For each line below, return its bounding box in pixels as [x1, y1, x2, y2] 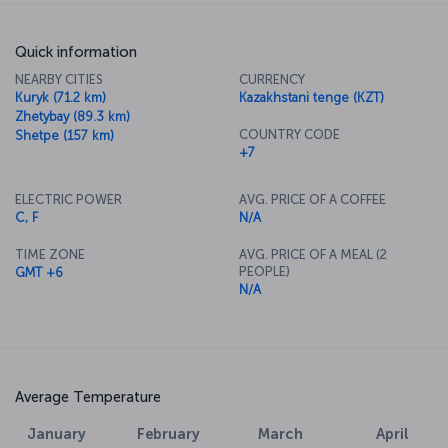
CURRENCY [239, 71, 305, 87]
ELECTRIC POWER [15, 191, 122, 207]
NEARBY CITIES [15, 71, 103, 87]
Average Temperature [15, 387, 161, 406]
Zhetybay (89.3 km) [15, 108, 130, 124]
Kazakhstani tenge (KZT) [239, 89, 384, 105]
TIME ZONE [15, 246, 85, 262]
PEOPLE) [239, 263, 290, 279]
